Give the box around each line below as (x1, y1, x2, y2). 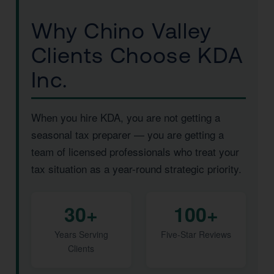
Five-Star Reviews (160, 228, 231, 240)
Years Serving (54, 228, 108, 240)
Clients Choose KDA (31, 43, 244, 68)
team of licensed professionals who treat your (31, 144, 239, 159)
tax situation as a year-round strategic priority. (31, 161, 242, 176)
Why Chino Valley (31, 18, 212, 43)
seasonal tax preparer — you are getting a (31, 127, 224, 142)
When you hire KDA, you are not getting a (31, 109, 220, 125)
